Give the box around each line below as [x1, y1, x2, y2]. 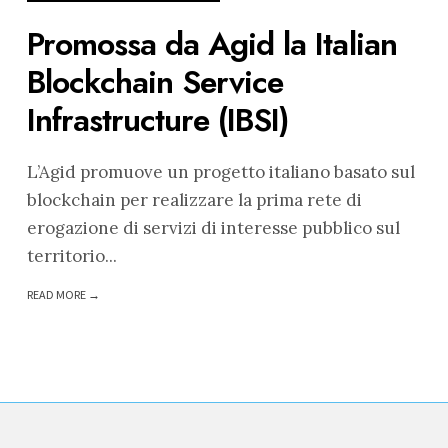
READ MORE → [26, 287, 100, 303]
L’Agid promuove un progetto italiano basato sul [26, 160, 415, 183]
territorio [26, 244, 105, 267]
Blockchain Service [26, 59, 284, 106]
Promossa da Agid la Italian [26, 21, 397, 68]
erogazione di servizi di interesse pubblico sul [26, 216, 400, 239]
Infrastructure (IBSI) [26, 97, 290, 144]
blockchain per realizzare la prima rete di [26, 188, 362, 211]
